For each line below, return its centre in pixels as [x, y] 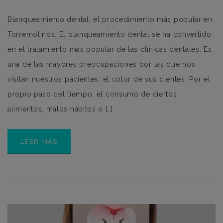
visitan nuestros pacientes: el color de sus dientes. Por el [109, 79]
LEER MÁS [39, 141]
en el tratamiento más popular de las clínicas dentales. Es [110, 49]
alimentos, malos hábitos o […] [60, 109]
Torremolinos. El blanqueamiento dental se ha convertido [110, 34]
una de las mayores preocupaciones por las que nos [102, 64]
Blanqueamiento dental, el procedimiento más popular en [110, 19]
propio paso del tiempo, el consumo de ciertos [92, 94]
